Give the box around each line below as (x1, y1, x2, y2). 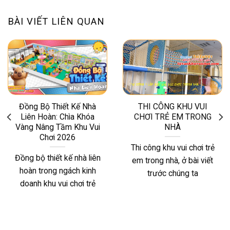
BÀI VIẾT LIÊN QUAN (8, 16, 105, 28)
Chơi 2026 (40, 132, 75, 142)
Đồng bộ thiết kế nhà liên (14, 153, 101, 163)
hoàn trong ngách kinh (19, 166, 96, 176)
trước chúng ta (147, 168, 198, 179)
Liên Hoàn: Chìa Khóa (21, 111, 94, 122)
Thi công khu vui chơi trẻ (130, 143, 215, 153)
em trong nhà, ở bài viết (132, 156, 213, 166)
